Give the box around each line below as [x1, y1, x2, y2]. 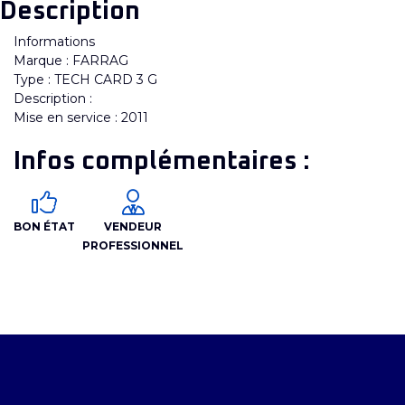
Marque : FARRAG [14, 52, 128, 69]
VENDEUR [104, 219, 162, 233]
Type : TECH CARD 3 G [14, 71, 157, 88]
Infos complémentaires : [14, 148, 310, 174]
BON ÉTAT [14, 219, 75, 233]
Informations [14, 33, 95, 50]
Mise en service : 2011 [14, 108, 148, 126]
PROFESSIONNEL [82, 238, 184, 252]
